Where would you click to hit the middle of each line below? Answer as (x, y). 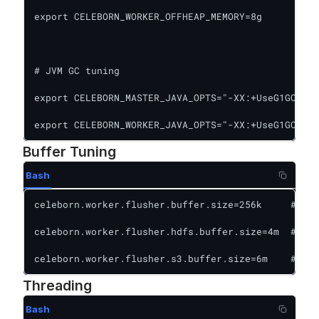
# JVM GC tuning (77, 70)
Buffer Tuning (69, 152)
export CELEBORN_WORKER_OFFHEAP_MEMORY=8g (148, 16)
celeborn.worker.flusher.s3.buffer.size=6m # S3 (174, 258)
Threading (57, 286)
